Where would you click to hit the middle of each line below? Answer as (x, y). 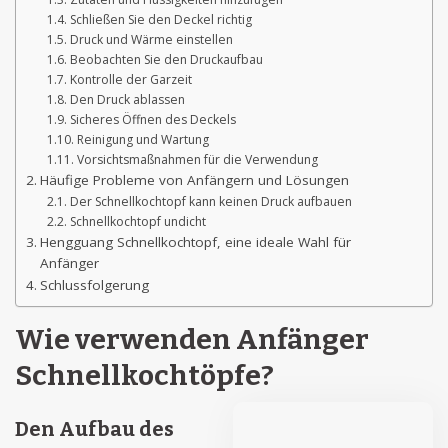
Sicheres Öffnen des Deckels (152, 119)
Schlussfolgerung (94, 285)
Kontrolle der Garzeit (130, 79)
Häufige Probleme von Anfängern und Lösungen (194, 180)
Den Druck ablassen (127, 99)
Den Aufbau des (94, 429)
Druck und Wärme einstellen (151, 39)
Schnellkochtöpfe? (144, 375)
